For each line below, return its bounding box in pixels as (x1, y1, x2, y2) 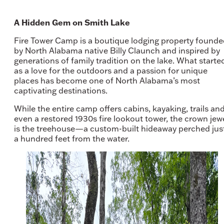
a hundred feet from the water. (14, 133, 131, 143)
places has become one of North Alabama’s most (14, 75, 200, 85)
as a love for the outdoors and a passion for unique (14, 65, 207, 75)
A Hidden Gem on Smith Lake (14, 17, 132, 27)
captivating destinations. (14, 85, 109, 95)
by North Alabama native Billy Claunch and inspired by (14, 45, 220, 55)
